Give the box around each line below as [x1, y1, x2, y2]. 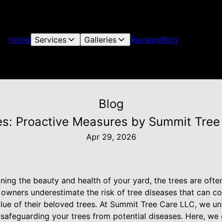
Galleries [84, 35, 116, 45]
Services [34, 35, 66, 45]
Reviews [130, 35, 161, 45]
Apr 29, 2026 [86, 132, 136, 142]
